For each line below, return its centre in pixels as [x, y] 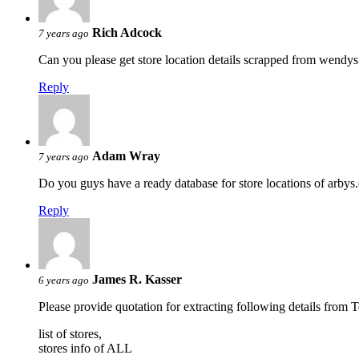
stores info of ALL [85, 348]
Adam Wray [128, 155]
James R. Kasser [137, 279]
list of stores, [70, 333]
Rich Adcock [127, 32]
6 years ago [64, 280]
